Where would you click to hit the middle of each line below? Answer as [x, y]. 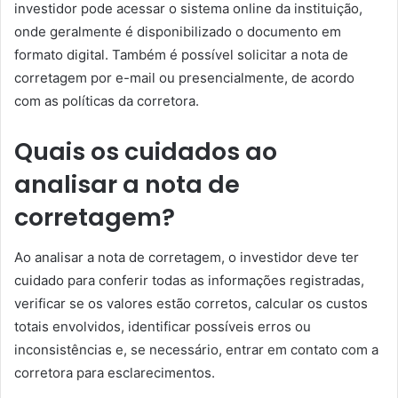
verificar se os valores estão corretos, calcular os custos [191, 303]
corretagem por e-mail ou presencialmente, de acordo [184, 78]
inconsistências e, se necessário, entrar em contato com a [196, 349]
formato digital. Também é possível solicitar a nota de [181, 55]
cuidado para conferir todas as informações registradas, [189, 280]
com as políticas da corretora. [107, 101]
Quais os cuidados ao [146, 151]
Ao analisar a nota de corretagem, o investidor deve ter [187, 257]
